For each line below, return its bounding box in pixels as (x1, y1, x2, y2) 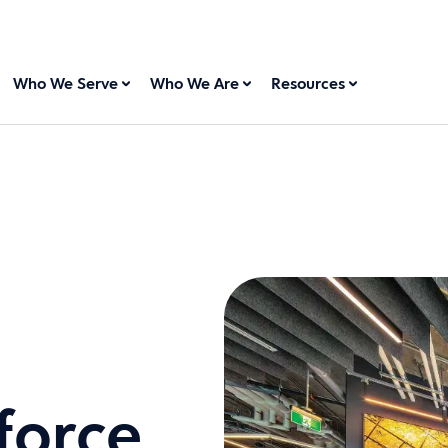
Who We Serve (13, 73, 119, 94)
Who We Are (150, 73, 240, 94)
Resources (271, 73, 346, 94)
